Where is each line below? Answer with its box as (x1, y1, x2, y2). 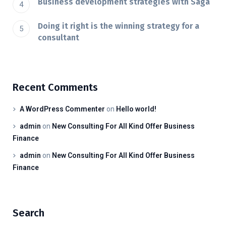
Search (13, 207, 44, 219)
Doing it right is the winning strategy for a (38, 21, 199, 31)
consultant (38, 33, 79, 43)
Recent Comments (13, 81, 98, 94)
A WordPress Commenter (20, 105, 105, 114)
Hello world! (116, 105, 156, 114)
